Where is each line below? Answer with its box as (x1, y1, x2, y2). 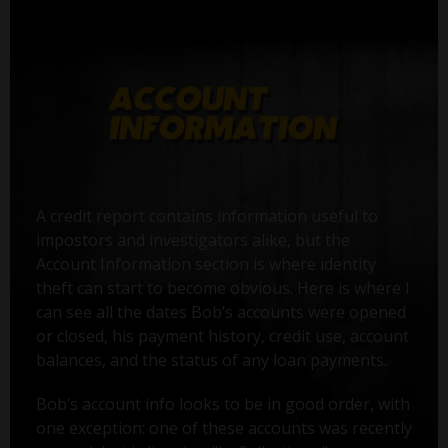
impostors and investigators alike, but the (35, 229, 350, 252)
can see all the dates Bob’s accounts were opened (35, 301, 406, 324)
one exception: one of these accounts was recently (35, 417, 412, 440)
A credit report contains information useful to (35, 205, 378, 228)
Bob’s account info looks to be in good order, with (35, 393, 410, 416)
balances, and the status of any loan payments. (35, 349, 387, 372)
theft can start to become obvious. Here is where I (35, 277, 410, 300)
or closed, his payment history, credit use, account (35, 325, 409, 348)
